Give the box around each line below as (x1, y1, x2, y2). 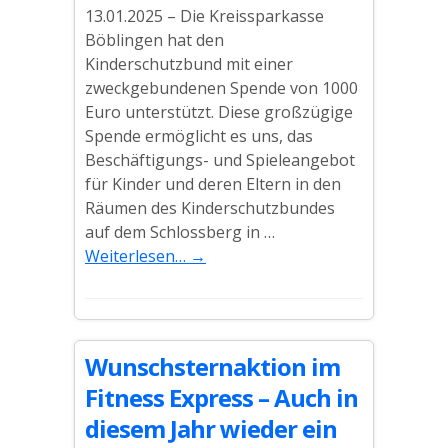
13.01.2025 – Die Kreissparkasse (85, 5, 324, 27)
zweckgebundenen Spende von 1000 (85, 77, 358, 99)
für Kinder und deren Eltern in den (85, 173, 341, 195)
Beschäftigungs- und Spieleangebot (85, 149, 355, 171)
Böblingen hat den (85, 29, 224, 51)
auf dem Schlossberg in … (85, 221, 275, 243)
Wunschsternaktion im (85, 350, 340, 383)
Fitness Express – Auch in (85, 381, 358, 414)
